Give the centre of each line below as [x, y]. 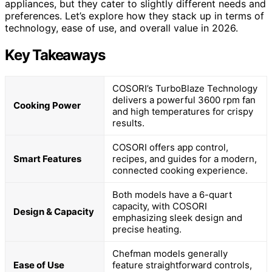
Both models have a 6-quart [172, 194]
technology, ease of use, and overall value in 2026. [121, 28]
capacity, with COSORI [160, 206]
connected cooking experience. [180, 170]
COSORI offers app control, [170, 147]
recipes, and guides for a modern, [185, 158]
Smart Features [47, 158]
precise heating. [147, 229]
